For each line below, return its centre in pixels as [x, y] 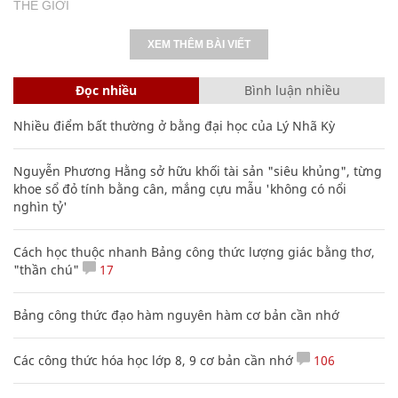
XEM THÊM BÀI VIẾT [199, 44]
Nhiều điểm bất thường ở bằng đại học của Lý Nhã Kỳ [174, 125]
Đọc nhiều [106, 90]
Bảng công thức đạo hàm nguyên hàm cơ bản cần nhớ [176, 314]
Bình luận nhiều [292, 90]
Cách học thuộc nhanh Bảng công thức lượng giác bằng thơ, [194, 251]
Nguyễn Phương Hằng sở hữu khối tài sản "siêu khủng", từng [198, 171]
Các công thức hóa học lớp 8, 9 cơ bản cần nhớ [153, 360]
